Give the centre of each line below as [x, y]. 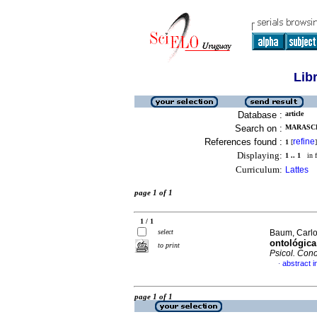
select [166, 232]
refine [304, 142]
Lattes [297, 170]
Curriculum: [259, 169]
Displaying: [260, 155]
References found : [243, 142]
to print [169, 245]
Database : [260, 115]
